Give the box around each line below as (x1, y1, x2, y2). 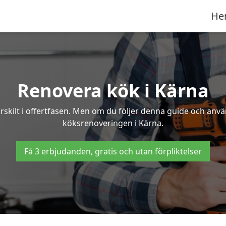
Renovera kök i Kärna (17, 78, 209, 103)
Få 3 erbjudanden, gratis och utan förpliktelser (24, 146, 202, 157)
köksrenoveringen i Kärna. (63, 118, 163, 129)
